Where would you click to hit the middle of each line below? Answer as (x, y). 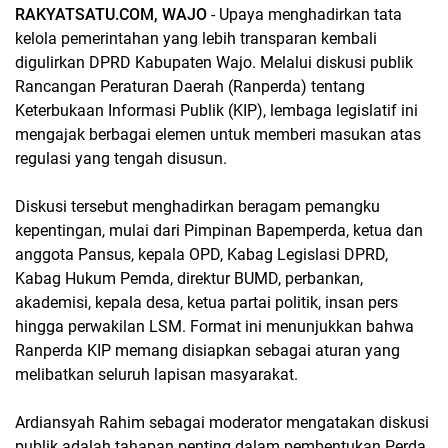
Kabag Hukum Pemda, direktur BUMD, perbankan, (189, 278)
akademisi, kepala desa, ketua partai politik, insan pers (206, 302)
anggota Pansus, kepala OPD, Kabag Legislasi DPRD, (201, 254)
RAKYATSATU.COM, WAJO (113, 14)
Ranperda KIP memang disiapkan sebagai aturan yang (207, 350)
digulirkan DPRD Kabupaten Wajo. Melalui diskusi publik (214, 62)
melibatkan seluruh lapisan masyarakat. (156, 374)
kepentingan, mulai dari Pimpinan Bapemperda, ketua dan (219, 230)
